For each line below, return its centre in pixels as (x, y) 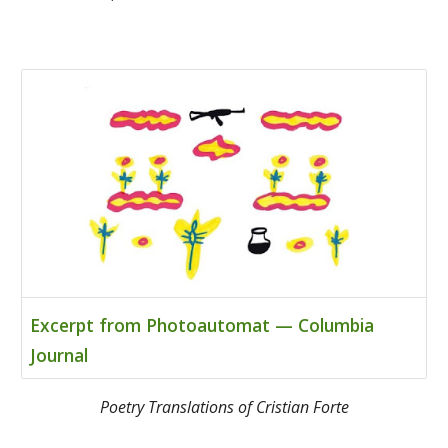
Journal (59, 354)
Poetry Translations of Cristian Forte (224, 406)
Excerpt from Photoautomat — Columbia (202, 324)
